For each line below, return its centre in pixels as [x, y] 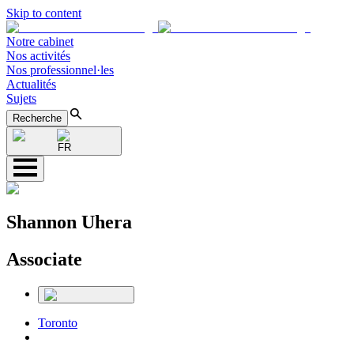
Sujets [21, 98]
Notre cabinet [40, 41]
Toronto [58, 322]
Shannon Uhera [69, 222]
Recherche [37, 118]
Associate [44, 259]
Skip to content [44, 13]
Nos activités [38, 56]
